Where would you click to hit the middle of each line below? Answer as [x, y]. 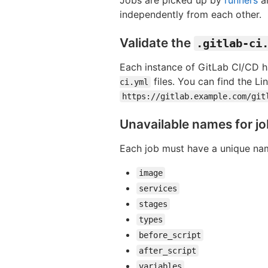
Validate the [157, 42]
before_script [170, 235]
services [158, 188]
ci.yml [134, 82]
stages [153, 204]
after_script [167, 250]
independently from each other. [191, 14]
